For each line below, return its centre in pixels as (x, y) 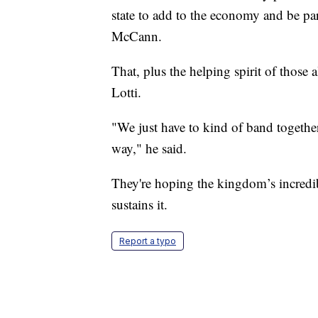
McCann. (137, 35)
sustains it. (139, 204)
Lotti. (126, 92)
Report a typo (148, 241)
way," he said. (149, 148)
